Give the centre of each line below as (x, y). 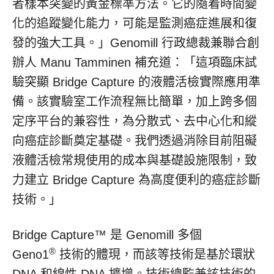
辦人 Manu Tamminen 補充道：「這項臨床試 (135, 62)
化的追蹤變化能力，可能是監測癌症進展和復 (135, 23)
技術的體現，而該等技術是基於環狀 (155, 254)
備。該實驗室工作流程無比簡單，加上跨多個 (135, 102)
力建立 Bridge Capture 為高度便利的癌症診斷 (136, 180)
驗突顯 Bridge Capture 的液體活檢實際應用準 (136, 82)
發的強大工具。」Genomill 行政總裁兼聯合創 (136, 43)
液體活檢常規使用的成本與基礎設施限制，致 (135, 160)
